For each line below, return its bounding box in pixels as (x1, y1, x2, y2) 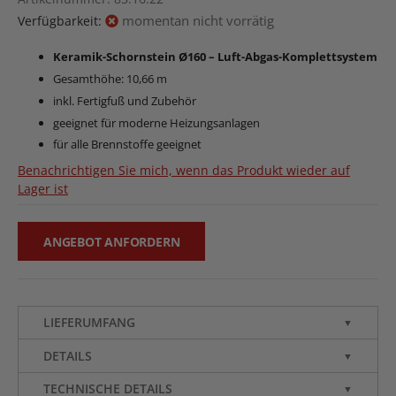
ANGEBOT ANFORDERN (43, 232, 180, 250)
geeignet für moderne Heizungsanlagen (53, 114, 260, 131)
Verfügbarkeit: (18, 11, 102, 29)
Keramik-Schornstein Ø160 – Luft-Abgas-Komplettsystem (53, 49, 377, 65)
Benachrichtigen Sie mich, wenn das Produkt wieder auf (18, 162, 350, 179)
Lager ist (18, 180, 68, 198)
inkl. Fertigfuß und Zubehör (53, 92, 196, 109)
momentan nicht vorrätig (118, 11, 274, 30)
